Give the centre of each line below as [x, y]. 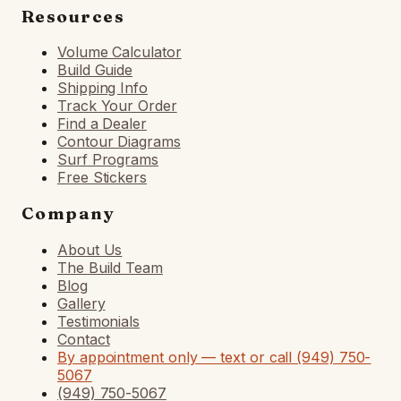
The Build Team [110, 267]
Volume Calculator [119, 52]
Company [68, 214]
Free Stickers [102, 178]
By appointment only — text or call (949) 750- [214, 357]
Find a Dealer [102, 124]
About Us [90, 249]
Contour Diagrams [119, 142]
